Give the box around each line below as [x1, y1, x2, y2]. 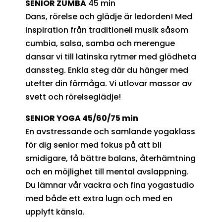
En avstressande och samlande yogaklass [25, 125, 195, 137]
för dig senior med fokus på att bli [25, 139, 162, 151]
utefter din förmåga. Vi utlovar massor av [25, 77, 192, 89]
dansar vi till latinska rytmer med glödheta [25, 51, 196, 62]
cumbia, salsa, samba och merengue [25, 37, 175, 49]
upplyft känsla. [25, 206, 85, 218]
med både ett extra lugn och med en [25, 192, 172, 204]
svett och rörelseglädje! [25, 91, 121, 103]
